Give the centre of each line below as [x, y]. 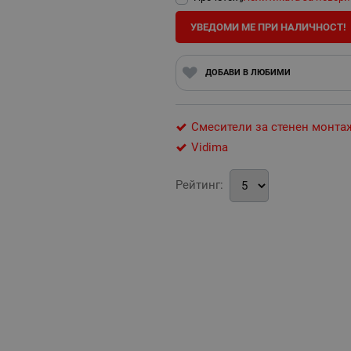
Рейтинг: [199, 185]
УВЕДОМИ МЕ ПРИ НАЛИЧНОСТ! [268, 27]
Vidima [210, 148]
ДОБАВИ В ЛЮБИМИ [248, 72]
